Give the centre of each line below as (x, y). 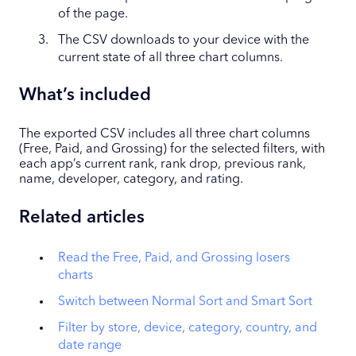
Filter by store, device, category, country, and (188, 328)
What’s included (85, 96)
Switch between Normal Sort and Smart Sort (185, 302)
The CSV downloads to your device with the (184, 41)
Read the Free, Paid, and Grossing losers (174, 258)
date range (90, 345)
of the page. (93, 15)
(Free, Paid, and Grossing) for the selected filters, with (172, 149)
